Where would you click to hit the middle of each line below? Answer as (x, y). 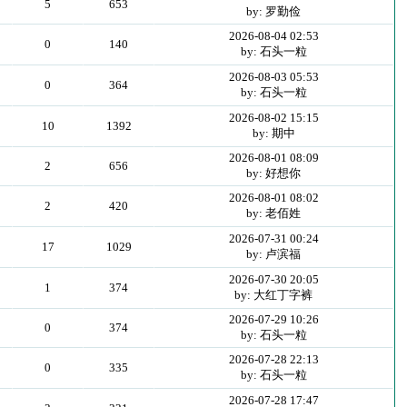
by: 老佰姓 (274, 213)
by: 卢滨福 (274, 254)
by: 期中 (273, 133)
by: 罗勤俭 (274, 11)
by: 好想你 (274, 173)
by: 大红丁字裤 (274, 295)
